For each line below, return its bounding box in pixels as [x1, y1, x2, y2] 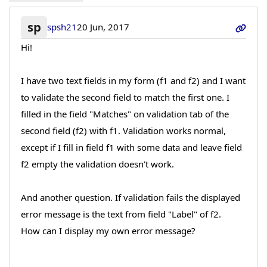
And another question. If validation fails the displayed [20, 191, 240, 203]
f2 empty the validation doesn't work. [20, 157, 174, 170]
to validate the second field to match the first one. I [20, 91, 229, 103]
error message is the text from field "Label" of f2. [20, 207, 221, 220]
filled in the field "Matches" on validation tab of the [20, 107, 229, 120]
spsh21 [47, 21, 77, 33]
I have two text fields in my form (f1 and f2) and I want [20, 74, 246, 86]
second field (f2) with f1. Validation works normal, [20, 124, 226, 136]
